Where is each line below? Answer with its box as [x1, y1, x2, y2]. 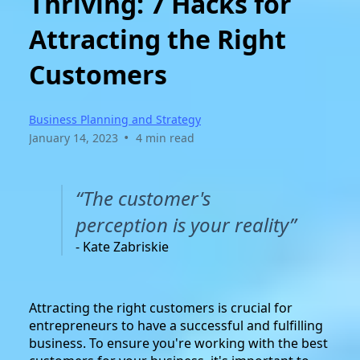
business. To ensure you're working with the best [29, 333, 328, 352]
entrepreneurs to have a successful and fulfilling [29, 316, 323, 334]
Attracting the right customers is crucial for [29, 298, 292, 317]
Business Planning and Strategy [29, 111, 201, 127]
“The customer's [76, 184, 211, 211]
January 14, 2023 [29, 129, 118, 145]
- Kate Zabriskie [76, 237, 169, 256]
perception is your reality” [76, 211, 297, 238]
